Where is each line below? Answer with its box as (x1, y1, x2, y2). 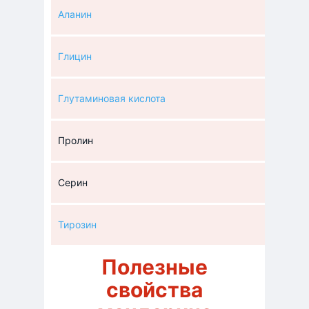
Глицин (58, 50, 92, 63)
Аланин (58, 8, 92, 21)
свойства (106, 277, 203, 303)
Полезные (101, 255, 208, 280)
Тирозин (58, 219, 97, 231)
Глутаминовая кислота (58, 92, 166, 105)
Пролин (58, 134, 93, 147)
